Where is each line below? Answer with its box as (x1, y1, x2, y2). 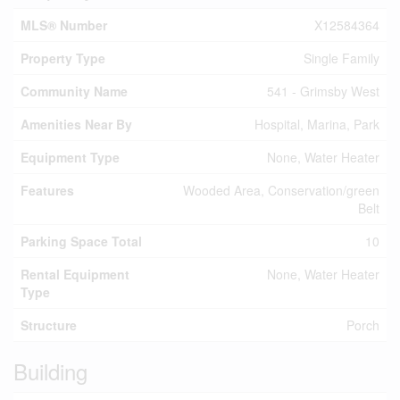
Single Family (304, 49, 379, 67)
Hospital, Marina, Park (254, 115, 379, 133)
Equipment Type (21, 148, 120, 166)
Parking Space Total (21, 232, 142, 250)
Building (13, 355, 87, 387)
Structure (21, 316, 77, 334)
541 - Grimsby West (267, 82, 379, 100)
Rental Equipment (21, 265, 129, 283)
